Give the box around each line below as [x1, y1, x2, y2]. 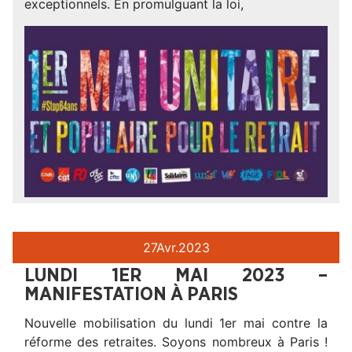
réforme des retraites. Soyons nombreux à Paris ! [24, 334, 328, 350]
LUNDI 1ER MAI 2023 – [24, 266, 328, 286]
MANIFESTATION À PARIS [24, 285, 238, 305]
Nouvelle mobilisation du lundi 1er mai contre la [24, 315, 328, 332]
